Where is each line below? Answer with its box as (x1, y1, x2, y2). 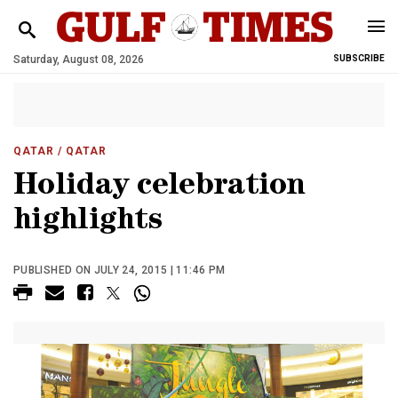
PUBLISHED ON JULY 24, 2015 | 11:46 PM (13, 264, 226, 276)
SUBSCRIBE (333, 53, 385, 63)
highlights (13, 207, 163, 238)
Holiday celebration (13, 172, 306, 203)
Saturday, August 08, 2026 (13, 53, 144, 66)
